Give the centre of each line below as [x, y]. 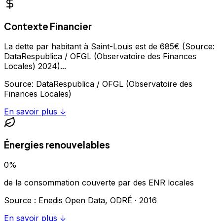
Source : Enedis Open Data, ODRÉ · [72, 201]
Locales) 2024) [32, 66]
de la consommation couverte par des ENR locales [99, 183]
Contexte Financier [48, 26]
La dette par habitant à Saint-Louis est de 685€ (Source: [109, 46]
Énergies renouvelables [57, 145]
